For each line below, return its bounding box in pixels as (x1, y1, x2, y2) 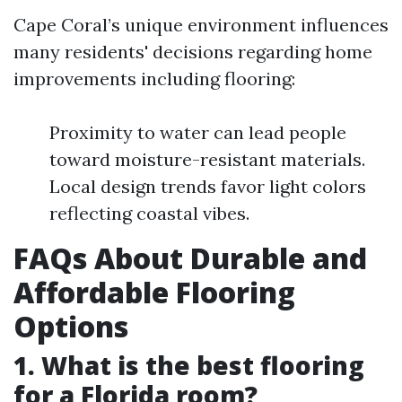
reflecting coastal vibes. (49, 202, 249, 224)
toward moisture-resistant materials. (49, 148, 365, 170)
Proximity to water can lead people (49, 121, 346, 144)
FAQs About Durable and (13, 239, 367, 277)
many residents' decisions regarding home (13, 40, 372, 63)
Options (13, 307, 128, 345)
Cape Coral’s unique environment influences (13, 13, 389, 36)
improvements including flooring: (13, 67, 295, 90)
